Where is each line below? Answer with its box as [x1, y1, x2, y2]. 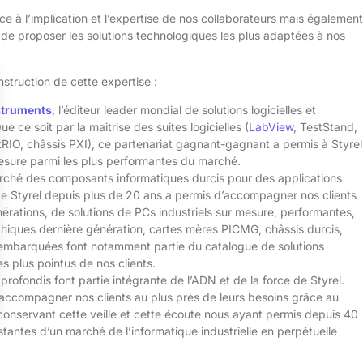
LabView [249, 119, 293, 134]
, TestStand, [293, 119, 357, 134]
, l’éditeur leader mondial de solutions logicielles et [52, 102, 316, 117]
